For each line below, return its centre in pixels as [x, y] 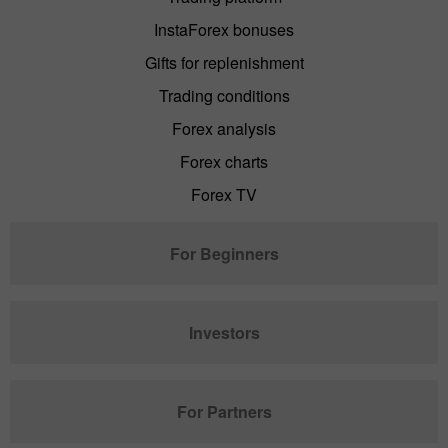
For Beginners [224, 253]
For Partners [224, 411]
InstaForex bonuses [224, 29]
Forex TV [224, 194]
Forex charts [224, 161]
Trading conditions [224, 95]
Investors [224, 332]
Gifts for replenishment [224, 62]
